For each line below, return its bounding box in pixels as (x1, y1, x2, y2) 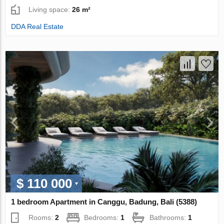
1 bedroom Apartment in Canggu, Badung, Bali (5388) (11, 197, 197, 206)
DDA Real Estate (11, 22, 64, 30)
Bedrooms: (84, 213, 121, 222)
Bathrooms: (149, 213, 188, 222)
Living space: (28, 5, 72, 13)
